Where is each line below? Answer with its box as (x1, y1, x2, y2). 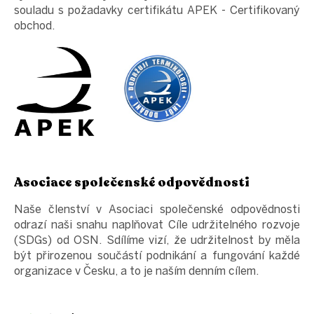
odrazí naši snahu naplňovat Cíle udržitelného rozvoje (14, 218, 300, 232)
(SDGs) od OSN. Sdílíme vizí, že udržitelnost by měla (14, 233, 300, 247)
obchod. (14, 19, 55, 33)
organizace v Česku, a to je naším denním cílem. (14, 264, 259, 278)
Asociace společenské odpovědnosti (14, 174, 250, 191)
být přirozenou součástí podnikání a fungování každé (14, 249, 300, 263)
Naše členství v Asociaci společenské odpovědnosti (14, 203, 300, 217)
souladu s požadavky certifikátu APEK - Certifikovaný (14, 4, 300, 18)
